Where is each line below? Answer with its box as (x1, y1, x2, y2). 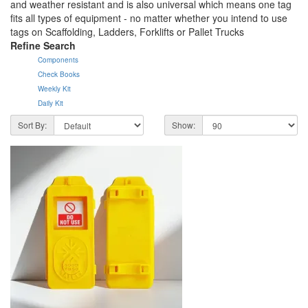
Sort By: (18, 119, 47, 131)
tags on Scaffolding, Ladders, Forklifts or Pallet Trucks (10, 25, 244, 39)
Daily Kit (38, 98, 63, 109)
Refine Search (10, 38, 76, 53)
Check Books (38, 69, 80, 80)
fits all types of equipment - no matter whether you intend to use (10, 11, 287, 25)
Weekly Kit (38, 84, 71, 94)
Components (38, 55, 78, 65)
